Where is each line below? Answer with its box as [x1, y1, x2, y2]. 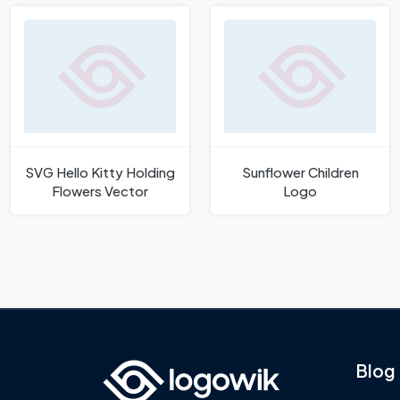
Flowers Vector [52, 181, 148, 199]
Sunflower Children [241, 162, 359, 180]
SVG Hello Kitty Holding [25, 162, 175, 180]
